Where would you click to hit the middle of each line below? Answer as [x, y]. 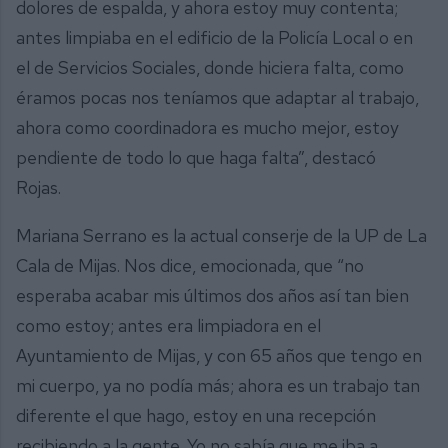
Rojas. [40, 188]
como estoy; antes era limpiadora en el [168, 325]
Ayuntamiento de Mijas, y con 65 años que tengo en [219, 355]
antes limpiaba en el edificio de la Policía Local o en [214, 38]
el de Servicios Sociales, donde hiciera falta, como [210, 68]
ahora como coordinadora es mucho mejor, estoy [207, 128]
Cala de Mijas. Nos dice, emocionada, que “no [190, 265]
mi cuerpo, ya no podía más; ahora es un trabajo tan [218, 385]
